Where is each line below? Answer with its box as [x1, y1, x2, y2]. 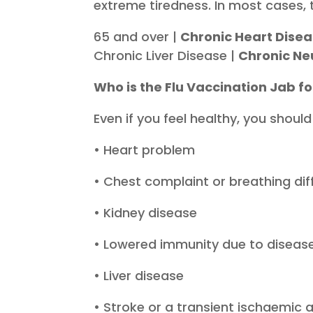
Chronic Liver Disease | [94, 47, 239, 65]
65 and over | [94, 28, 181, 46]
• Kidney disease [94, 204, 198, 222]
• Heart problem [94, 141, 196, 159]
